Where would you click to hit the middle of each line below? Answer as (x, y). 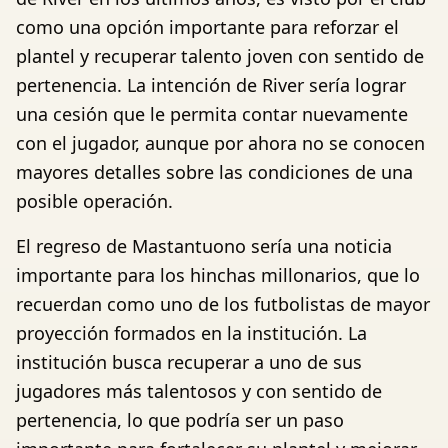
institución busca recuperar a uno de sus (189, 362)
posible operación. (94, 201)
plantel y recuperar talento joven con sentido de (220, 56)
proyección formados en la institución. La (191, 333)
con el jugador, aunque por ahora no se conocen (220, 143)
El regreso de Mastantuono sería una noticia (204, 246)
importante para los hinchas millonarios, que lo (218, 275)
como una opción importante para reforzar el (207, 27)
